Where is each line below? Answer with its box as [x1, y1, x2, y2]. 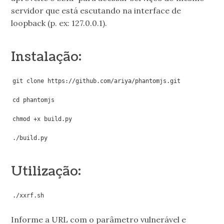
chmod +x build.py [12, 115, 72, 123]
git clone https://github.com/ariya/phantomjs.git [12, 77, 181, 85]
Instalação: [11, 47, 82, 66]
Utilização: [11, 162, 81, 180]
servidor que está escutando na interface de [11, 5, 181, 15]
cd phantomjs [12, 96, 55, 104]
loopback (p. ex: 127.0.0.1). [11, 17, 107, 28]
